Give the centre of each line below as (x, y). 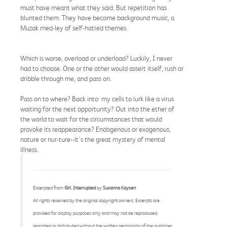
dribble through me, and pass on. (66, 78)
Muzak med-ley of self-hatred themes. (74, 28)
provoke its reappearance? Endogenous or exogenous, (96, 129)
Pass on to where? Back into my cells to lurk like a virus (97, 99)
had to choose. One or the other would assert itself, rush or (102, 68)
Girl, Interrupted (80, 187)
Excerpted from (49, 187)
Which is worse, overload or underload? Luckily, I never (96, 58)
